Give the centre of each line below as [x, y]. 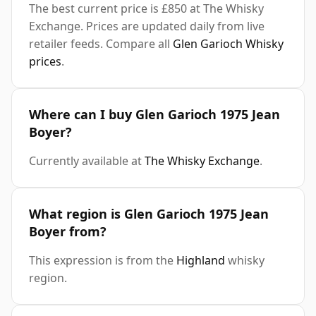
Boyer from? [68, 232]
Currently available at [87, 161]
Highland [201, 261]
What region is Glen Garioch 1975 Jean [149, 214]
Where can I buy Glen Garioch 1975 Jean [154, 115]
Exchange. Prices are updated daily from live [147, 26]
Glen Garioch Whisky [228, 44]
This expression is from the [103, 261]
